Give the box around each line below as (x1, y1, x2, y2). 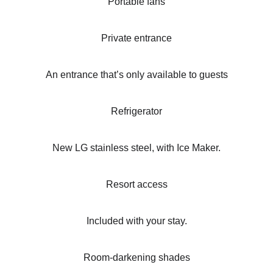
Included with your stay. (86, 216, 187, 226)
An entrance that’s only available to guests (45, 69, 228, 80)
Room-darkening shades (83, 252, 190, 263)
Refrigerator (111, 106, 162, 116)
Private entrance (101, 33, 172, 43)
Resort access (105, 179, 168, 190)
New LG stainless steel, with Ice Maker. (52, 143, 221, 153)
